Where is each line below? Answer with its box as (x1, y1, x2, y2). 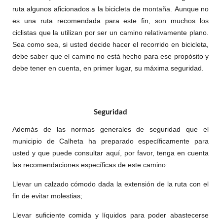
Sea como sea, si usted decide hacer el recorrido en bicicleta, (12, 40, 209, 48)
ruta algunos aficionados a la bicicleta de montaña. (12, 5, 175, 13)
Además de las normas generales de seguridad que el (12, 125, 209, 133)
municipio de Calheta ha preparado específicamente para (12, 137, 209, 145)
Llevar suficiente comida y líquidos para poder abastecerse (12, 211, 209, 219)
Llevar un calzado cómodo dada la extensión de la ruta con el (12, 180, 209, 188)
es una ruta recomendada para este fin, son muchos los (12, 17, 209, 25)
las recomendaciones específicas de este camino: (12, 161, 168, 169)
